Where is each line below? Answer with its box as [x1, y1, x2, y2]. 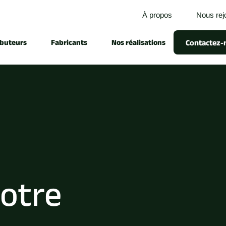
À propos [142, 11, 172, 19]
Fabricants [50, 38, 87, 46]
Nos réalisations [111, 38, 165, 46]
